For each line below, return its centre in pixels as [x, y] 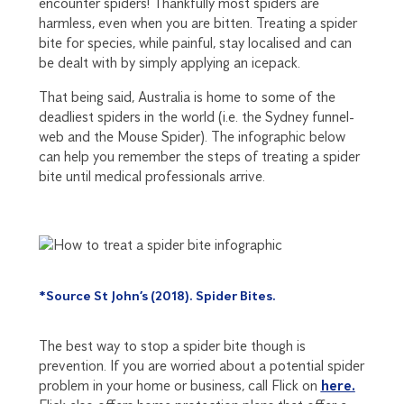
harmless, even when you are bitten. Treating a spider [197, 23]
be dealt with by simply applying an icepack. [169, 63]
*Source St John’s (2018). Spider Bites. [157, 296]
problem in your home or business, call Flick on [179, 385]
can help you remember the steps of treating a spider [199, 157]
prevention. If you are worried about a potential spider [201, 365]
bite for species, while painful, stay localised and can [195, 43]
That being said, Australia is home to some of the [187, 97]
